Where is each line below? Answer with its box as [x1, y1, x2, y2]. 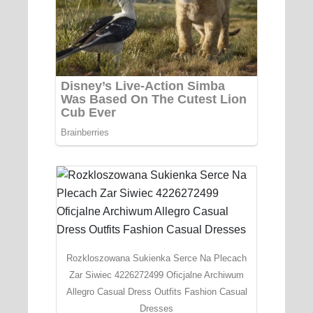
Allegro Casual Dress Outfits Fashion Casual [66, 286, 247, 297]
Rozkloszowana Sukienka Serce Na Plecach [66, 252, 247, 263]
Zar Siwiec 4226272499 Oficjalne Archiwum [69, 269, 244, 280]
